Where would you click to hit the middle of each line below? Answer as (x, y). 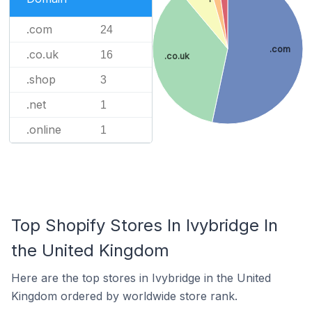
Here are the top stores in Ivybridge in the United (141, 278)
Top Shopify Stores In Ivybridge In (145, 225)
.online (44, 130)
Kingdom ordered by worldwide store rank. (124, 296)
